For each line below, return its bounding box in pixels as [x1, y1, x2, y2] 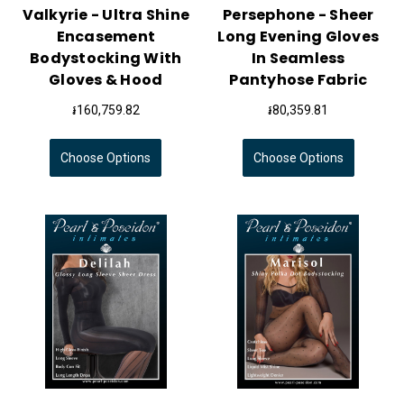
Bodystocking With [30, 48, 182, 69]
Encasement [56, 26, 155, 48]
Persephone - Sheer [223, 5, 374, 26]
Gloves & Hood [49, 69, 163, 91]
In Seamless [251, 48, 345, 69]
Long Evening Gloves [217, 26, 380, 48]
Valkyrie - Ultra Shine [22, 5, 189, 26]
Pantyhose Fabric [229, 69, 368, 91]
